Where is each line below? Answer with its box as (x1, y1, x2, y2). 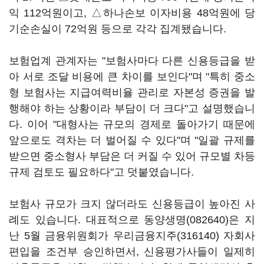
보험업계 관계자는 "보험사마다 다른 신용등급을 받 (9, 55, 255, 67)
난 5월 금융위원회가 (9, 230, 113, 242)
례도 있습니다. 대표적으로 (9, 214, 144, 226)
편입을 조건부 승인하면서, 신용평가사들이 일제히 (9, 246, 255, 258)
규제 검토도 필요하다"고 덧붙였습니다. (9, 166, 194, 178)
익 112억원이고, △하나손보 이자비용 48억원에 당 (9, 7, 255, 19)
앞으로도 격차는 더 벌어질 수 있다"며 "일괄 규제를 (9, 134, 255, 146)
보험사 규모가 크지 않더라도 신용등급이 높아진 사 (9, 198, 255, 210)
